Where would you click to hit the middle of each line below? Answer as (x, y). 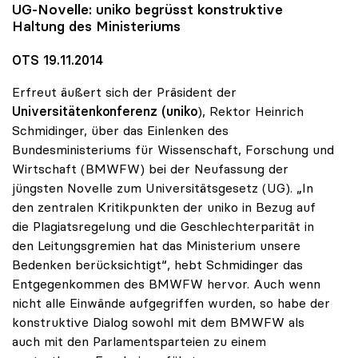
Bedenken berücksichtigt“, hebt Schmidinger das (157, 264)
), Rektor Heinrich (251, 111)
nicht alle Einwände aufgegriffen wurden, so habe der (171, 302)
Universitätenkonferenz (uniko (105, 111)
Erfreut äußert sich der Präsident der (124, 91)
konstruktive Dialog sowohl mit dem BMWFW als (158, 322)
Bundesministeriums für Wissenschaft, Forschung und (173, 149)
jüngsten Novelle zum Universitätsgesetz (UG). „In (163, 187)
